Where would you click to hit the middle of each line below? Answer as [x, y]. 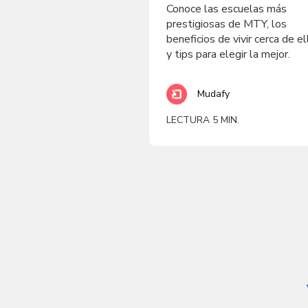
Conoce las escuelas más [227, 9]
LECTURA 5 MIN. [203, 120]
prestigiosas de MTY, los [227, 24]
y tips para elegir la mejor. [228, 54]
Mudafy [213, 94]
